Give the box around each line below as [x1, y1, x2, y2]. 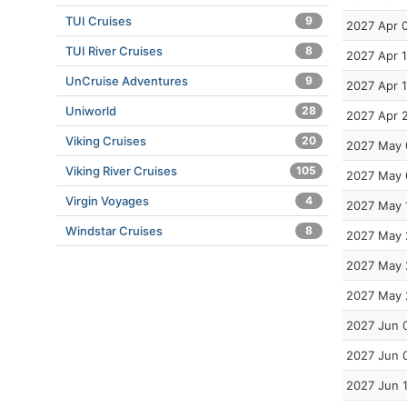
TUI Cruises [65, 14, 132, 28]
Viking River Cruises [65, 164, 177, 178]
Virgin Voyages [65, 194, 149, 208]
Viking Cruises [65, 134, 146, 148]
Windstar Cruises [65, 223, 163, 238]
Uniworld [65, 104, 116, 118]
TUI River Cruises [65, 44, 163, 58]
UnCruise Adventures [65, 74, 188, 88]
